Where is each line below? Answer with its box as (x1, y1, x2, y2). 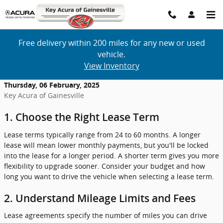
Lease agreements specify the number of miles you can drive (4, 211, 207, 220)
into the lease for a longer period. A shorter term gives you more (4, 150, 219, 160)
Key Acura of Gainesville (4, 91, 84, 100)
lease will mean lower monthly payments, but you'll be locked (4, 140, 209, 150)
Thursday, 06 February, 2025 (4, 80, 100, 90)
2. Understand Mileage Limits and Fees (4, 192, 196, 205)
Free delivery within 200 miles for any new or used (18, 37, 205, 48)
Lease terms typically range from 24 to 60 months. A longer (4, 129, 201, 139)
